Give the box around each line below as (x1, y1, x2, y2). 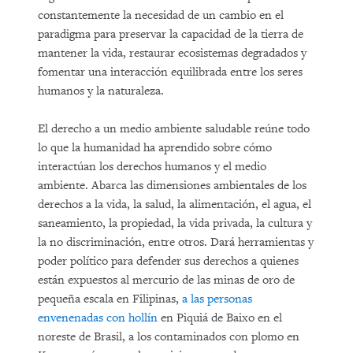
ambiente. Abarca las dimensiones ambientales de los (38, 178, 307, 193)
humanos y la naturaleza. (38, 84, 164, 98)
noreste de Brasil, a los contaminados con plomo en (38, 329, 299, 344)
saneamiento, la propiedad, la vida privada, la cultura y (38, 216, 312, 231)
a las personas (182, 292, 252, 307)
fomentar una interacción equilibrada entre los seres (38, 65, 303, 80)
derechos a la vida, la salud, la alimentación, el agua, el (38, 197, 311, 212)
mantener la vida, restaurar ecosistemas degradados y (38, 46, 307, 61)
